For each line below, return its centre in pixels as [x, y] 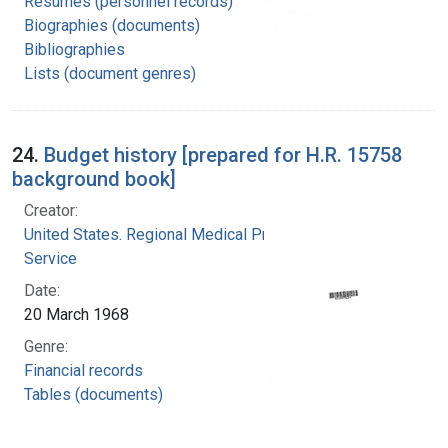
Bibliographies [74, 49]
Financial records [83, 370]
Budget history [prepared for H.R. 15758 [223, 154]
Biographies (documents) [112, 25]
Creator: [51, 210]
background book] [94, 178]
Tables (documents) [93, 394]
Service [50, 258]
